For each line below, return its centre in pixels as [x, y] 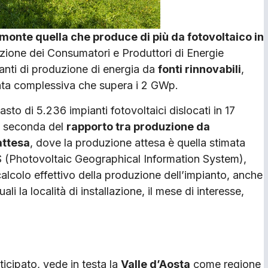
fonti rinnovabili [200, 69]
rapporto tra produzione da [138, 126]
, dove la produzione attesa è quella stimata [138, 142]
